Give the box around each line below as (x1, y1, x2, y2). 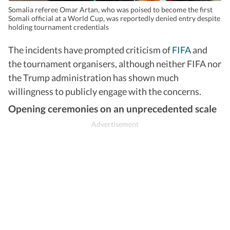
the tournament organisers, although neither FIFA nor (8, 57, 221, 69)
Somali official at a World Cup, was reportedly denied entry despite (8, 13, 220, 23)
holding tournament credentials (8, 22, 109, 31)
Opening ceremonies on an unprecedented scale (8, 102, 217, 114)
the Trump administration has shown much (8, 71, 179, 83)
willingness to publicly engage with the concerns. (8, 85, 201, 97)
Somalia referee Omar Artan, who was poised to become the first (8, 5, 213, 14)
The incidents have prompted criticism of (8, 44, 172, 55)
